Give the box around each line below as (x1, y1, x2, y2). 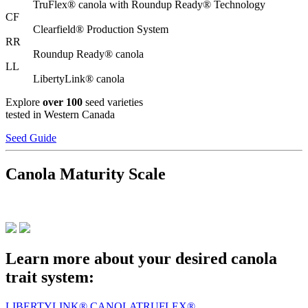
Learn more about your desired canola (5, 249, 277, 267)
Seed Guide (5, 132, 56, 144)
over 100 (43, 96, 82, 109)
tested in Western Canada (5, 109, 115, 121)
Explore (5, 96, 43, 109)
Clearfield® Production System (33, 23, 168, 36)
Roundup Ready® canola (33, 48, 144, 60)
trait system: (5, 267, 94, 286)
